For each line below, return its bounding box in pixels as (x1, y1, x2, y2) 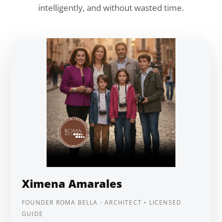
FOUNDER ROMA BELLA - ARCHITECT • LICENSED (22, 198, 182, 207)
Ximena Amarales (22, 176, 122, 191)
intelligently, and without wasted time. (38, 2, 184, 13)
